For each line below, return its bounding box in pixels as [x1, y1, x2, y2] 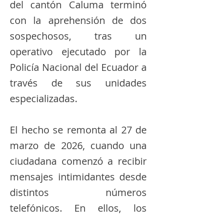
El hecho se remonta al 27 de [10, 123, 147, 136]
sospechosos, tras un [10, 29, 147, 43]
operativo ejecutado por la [10, 45, 147, 58]
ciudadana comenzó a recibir [10, 154, 147, 168]
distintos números [10, 186, 147, 199]
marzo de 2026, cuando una [10, 139, 147, 152]
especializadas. [10, 92, 77, 105]
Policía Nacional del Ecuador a [10, 61, 147, 74]
